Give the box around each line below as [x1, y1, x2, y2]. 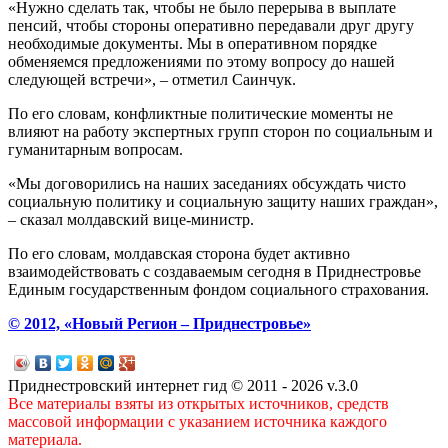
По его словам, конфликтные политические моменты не [8, 104, 393, 122]
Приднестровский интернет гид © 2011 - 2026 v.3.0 [8, 376, 358, 394]
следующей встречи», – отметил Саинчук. [8, 70, 296, 88]
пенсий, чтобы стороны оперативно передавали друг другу [8, 16, 414, 34]
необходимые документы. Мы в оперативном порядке [8, 34, 377, 52]
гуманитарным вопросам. [8, 140, 183, 158]
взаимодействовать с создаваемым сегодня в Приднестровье [8, 262, 421, 280]
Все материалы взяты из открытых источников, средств [8, 394, 389, 412]
